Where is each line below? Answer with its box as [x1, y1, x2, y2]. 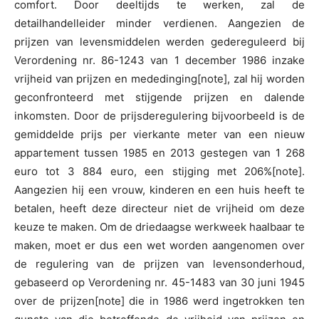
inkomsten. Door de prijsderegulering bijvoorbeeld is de [14, 109, 305, 123]
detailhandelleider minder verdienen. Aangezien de [14, 16, 305, 31]
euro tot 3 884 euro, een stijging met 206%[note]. [14, 164, 305, 179]
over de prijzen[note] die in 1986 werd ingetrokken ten [14, 294, 305, 308]
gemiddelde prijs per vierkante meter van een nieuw [14, 127, 305, 142]
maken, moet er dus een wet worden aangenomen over [14, 239, 305, 253]
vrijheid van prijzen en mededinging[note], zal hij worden [14, 72, 305, 86]
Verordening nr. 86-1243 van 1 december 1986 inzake [14, 53, 305, 68]
